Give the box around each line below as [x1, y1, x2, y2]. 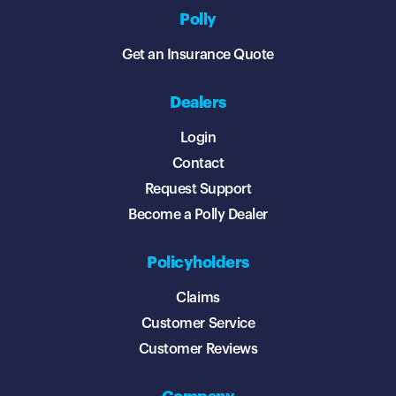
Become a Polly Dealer [128, 208, 268, 223]
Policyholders [147, 255, 249, 271]
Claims [176, 291, 220, 306]
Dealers [170, 95, 226, 111]
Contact [171, 156, 225, 171]
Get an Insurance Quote [122, 48, 274, 63]
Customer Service [141, 316, 255, 331]
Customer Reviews [138, 342, 258, 357]
